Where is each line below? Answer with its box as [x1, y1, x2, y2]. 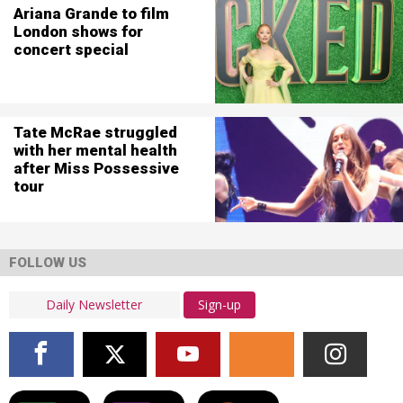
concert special [13, 40, 129, 58]
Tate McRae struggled [13, 122, 177, 141]
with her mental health [13, 140, 177, 159]
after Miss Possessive [13, 158, 179, 177]
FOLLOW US [9, 255, 86, 271]
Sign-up [198, 296, 241, 313]
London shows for [13, 22, 143, 40]
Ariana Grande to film [13, 4, 169, 22]
